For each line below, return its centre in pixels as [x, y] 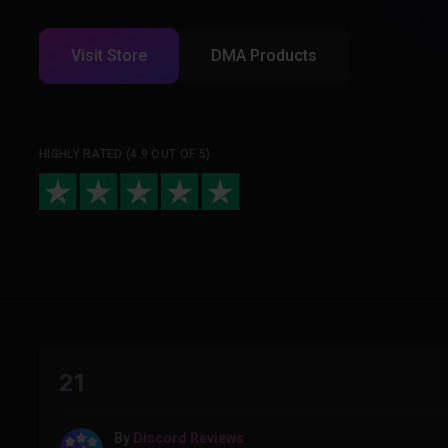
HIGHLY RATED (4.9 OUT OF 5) [125, 153]
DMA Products [264, 55]
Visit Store [109, 55]
